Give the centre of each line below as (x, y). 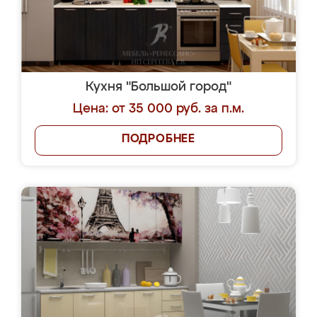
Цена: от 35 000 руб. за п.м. (158, 109)
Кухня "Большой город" (158, 87)
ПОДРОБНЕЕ (158, 139)
